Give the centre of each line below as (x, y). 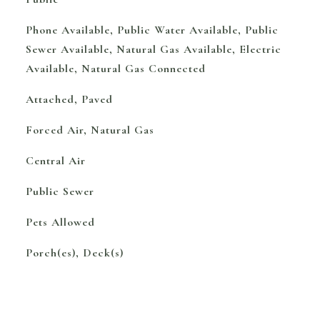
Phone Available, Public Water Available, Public (152, 30)
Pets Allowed (60, 222)
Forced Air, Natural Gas (90, 130)
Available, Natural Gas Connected (115, 69)
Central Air (55, 161)
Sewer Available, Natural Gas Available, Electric (153, 49)
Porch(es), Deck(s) (74, 253)
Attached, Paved (69, 99)
